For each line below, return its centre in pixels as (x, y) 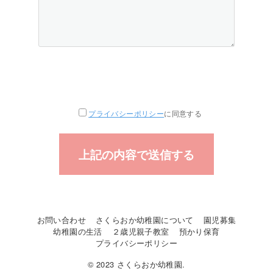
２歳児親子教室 (140, 231)
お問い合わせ (61, 220)
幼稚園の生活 (78, 231)
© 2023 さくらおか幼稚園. (136, 264)
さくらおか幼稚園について (144, 220)
